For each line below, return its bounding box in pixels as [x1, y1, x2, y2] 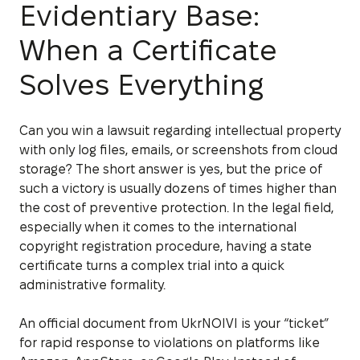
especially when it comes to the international [19, 219, 297, 234]
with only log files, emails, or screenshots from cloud [19, 142, 337, 157]
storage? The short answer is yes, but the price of [19, 162, 322, 176]
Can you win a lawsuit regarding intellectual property [19, 123, 341, 137]
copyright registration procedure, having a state [19, 239, 312, 253]
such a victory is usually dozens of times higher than [19, 181, 337, 195]
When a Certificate [19, 34, 277, 66]
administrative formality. [19, 277, 166, 292]
